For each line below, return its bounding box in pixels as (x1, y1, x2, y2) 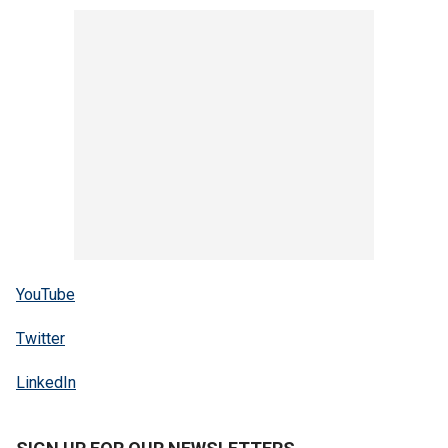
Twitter (16, 329, 65, 349)
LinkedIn (16, 373, 76, 393)
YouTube (16, 285, 75, 305)
